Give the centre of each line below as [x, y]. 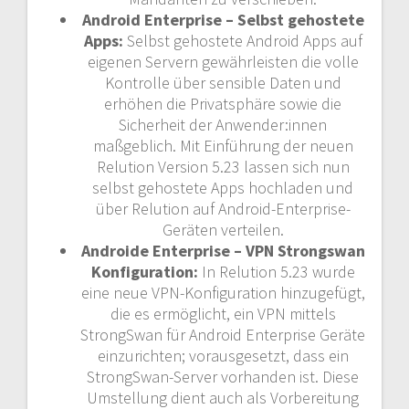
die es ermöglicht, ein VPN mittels [223, 314]
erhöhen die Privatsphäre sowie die [223, 104]
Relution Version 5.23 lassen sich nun [223, 167]
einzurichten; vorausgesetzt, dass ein [223, 356]
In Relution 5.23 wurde [276, 272]
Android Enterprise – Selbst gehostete [223, 20]
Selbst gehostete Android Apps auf [242, 41]
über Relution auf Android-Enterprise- [223, 209]
